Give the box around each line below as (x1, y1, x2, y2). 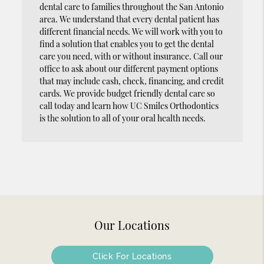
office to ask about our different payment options (39, 62, 218, 74)
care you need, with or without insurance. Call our (39, 50, 223, 62)
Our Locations (94, 217, 170, 233)
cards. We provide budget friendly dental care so (39, 87, 215, 99)
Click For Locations (92, 252, 172, 262)
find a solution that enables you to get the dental (39, 38, 214, 49)
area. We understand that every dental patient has (39, 13, 219, 25)
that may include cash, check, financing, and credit (39, 75, 224, 87)
